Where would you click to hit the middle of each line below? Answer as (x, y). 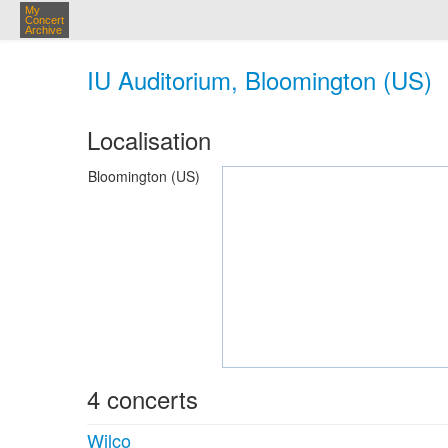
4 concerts (142, 398)
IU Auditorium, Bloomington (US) (259, 79)
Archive (43, 30)
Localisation (149, 139)
